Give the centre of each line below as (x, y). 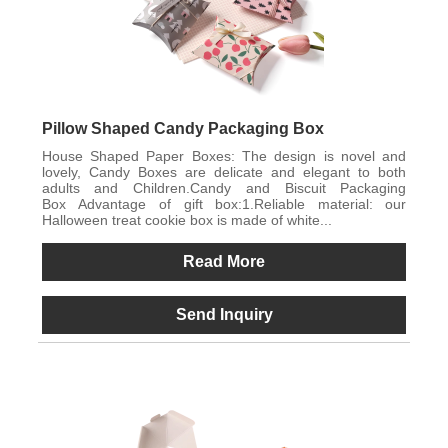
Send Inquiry (224, 314)
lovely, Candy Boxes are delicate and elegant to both (224, 171)
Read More (224, 261)
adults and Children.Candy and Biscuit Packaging (224, 187)
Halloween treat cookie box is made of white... (186, 219)
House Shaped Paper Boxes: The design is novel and (224, 155)
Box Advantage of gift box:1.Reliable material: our (224, 203)
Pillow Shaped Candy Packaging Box (182, 128)
